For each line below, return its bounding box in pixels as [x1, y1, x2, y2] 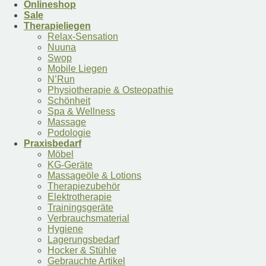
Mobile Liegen [47, 64, 107, 74]
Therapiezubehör [47, 181, 120, 192]
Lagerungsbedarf [47, 235, 119, 245]
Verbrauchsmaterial [47, 213, 129, 224]
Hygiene [47, 224, 83, 235]
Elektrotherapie [47, 192, 112, 202]
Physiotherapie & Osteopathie [47, 85, 173, 96]
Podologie [47, 128, 91, 138]
